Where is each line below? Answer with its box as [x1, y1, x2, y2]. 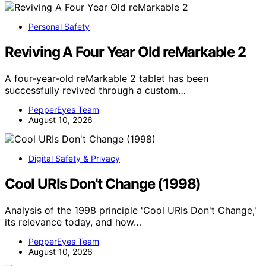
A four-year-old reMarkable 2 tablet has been [5, 72, 208, 85]
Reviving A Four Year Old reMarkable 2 [5, 43, 246, 61]
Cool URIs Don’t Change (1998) [5, 175, 201, 192]
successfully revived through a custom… [5, 84, 186, 97]
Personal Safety [28, 21, 90, 32]
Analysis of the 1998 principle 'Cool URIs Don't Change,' [5, 204, 256, 216]
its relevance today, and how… [5, 216, 141, 228]
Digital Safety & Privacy [28, 153, 120, 164]
